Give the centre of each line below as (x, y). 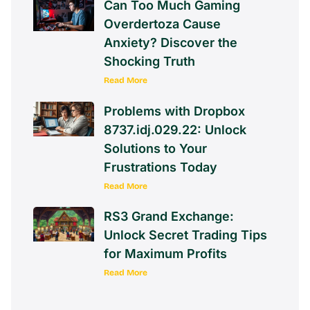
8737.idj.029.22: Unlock (175, 129)
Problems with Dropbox (174, 111)
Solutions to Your (155, 148)
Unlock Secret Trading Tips (185, 235)
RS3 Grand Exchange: (169, 216)
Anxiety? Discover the (171, 43)
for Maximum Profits (165, 253)
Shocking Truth (149, 62)
